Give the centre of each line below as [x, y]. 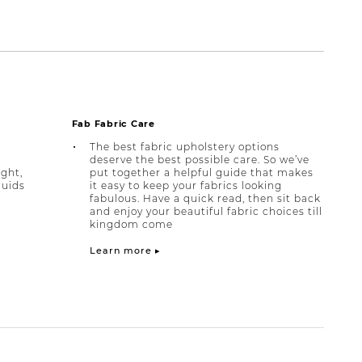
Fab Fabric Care [113, 124]
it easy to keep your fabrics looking [185, 185]
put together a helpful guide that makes [201, 173]
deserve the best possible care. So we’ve [199, 160]
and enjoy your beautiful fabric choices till [206, 211]
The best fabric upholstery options [184, 147]
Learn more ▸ [125, 250]
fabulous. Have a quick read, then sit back [205, 198]
